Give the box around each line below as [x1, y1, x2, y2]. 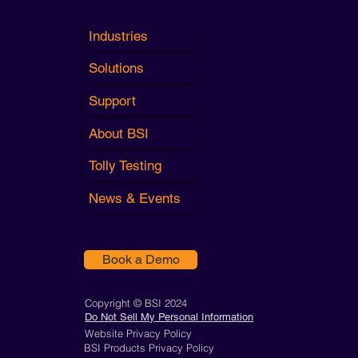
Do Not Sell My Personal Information [85, 311, 254, 324]
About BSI [89, 125, 149, 141]
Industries [89, 27, 149, 44]
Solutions [89, 60, 145, 77]
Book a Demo [101, 252, 180, 268]
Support [89, 93, 137, 109]
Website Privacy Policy [85, 327, 193, 340]
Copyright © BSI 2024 [85, 296, 188, 310]
